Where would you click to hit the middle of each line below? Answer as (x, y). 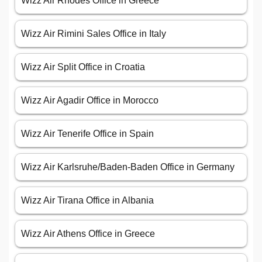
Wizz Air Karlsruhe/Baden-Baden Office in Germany (128, 167)
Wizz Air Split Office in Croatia (83, 67)
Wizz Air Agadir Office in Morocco (90, 101)
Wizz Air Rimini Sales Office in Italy (94, 34)
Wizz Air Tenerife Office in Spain (87, 134)
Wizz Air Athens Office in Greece (88, 234)
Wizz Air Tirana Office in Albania (87, 201)
